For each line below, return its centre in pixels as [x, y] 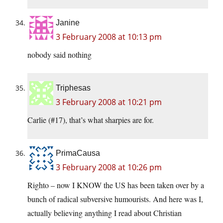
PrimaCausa [78, 153]
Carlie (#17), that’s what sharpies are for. [91, 120]
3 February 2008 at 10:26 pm [109, 167]
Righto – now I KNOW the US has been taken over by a [116, 185]
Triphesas [73, 88]
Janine [68, 23]
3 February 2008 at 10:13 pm [109, 37]
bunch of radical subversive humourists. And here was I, [115, 199]
